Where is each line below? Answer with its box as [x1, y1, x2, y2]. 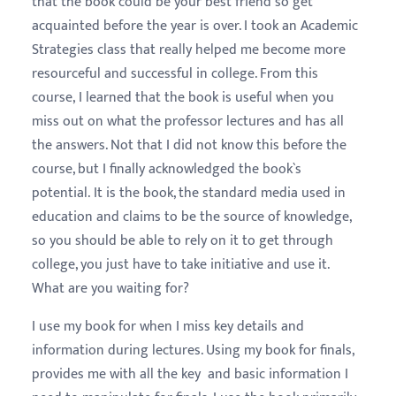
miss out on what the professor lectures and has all [32, 110, 344, 133]
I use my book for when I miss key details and [32, 315, 304, 339]
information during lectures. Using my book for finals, [32, 339, 354, 362]
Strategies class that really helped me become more [32, 38, 346, 62]
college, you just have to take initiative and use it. [32, 253, 329, 277]
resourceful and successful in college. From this [32, 62, 318, 86]
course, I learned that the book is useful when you [32, 86, 334, 110]
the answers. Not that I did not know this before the [32, 133, 346, 157]
